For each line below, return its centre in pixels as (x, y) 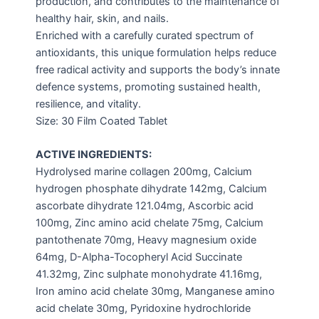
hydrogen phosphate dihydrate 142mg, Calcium (151, 188)
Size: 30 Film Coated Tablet (101, 121)
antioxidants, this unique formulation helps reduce (156, 52)
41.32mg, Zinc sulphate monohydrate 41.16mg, (149, 274)
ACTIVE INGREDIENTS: (94, 154)
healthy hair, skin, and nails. (102, 18)
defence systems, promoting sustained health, (148, 87)
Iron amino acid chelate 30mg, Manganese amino (155, 291)
